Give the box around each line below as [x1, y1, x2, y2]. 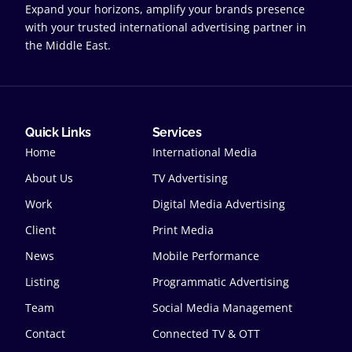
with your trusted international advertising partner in [25, 20, 307, 35]
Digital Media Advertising [152, 196, 285, 212]
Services [152, 125, 202, 141]
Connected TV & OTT [152, 326, 260, 342]
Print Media [152, 222, 214, 238]
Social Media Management [152, 300, 292, 316]
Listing [25, 274, 60, 290]
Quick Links [25, 125, 91, 141]
